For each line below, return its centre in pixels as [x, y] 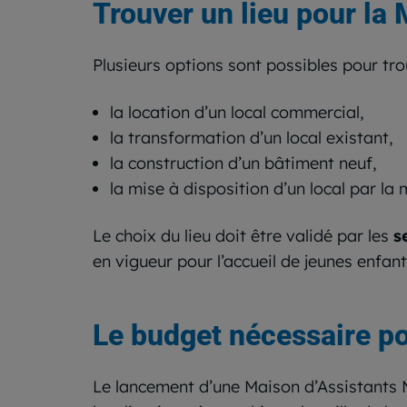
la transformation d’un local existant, [251, 138]
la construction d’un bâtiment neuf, [243, 164]
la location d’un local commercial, [237, 113]
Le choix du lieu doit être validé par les [243, 236]
